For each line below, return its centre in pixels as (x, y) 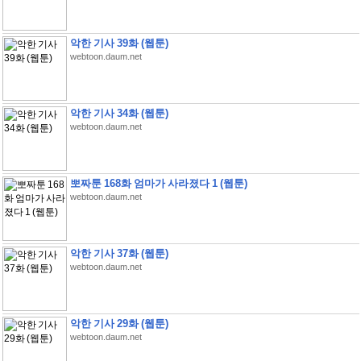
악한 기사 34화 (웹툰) (119, 113)
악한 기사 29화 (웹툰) (119, 324)
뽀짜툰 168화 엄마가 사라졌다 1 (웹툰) (158, 183)
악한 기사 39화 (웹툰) (119, 43)
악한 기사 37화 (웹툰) (119, 253)
